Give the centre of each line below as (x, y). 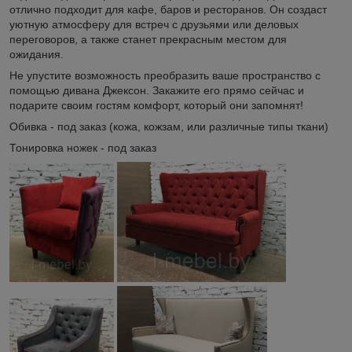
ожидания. (37, 55)
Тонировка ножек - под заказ (83, 148)
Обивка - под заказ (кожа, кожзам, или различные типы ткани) (169, 127)
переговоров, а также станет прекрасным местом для (148, 40)
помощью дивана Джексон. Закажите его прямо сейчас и (157, 91)
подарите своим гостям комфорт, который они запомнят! (158, 106)
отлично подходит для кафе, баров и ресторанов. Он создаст (168, 10)
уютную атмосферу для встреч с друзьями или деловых (154, 25)
